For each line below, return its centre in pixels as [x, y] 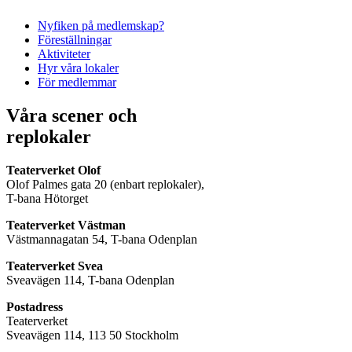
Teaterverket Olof [53, 170]
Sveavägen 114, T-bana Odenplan [90, 280]
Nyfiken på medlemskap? [101, 26]
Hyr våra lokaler [78, 68]
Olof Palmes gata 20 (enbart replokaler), [105, 185]
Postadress [35, 307]
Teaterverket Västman [66, 225]
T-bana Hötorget [47, 199]
